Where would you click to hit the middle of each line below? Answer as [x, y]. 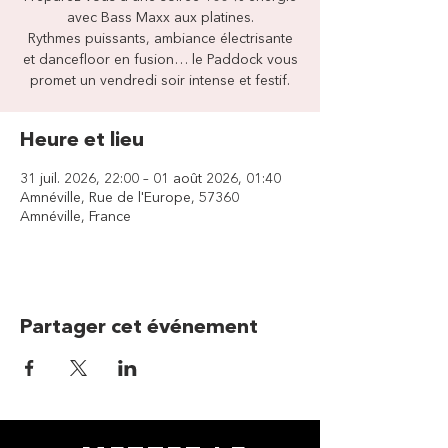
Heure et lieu [82, 141]
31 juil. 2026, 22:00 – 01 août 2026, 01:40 [150, 179]
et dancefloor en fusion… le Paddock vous [160, 60]
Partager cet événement [139, 328]
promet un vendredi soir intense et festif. [160, 81]
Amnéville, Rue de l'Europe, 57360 [129, 198]
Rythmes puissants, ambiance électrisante [160, 39]
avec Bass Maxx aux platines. [160, 18]
